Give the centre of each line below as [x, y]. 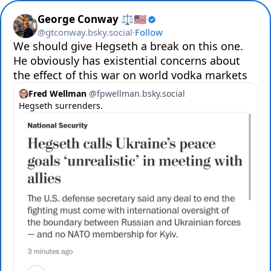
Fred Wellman [57, 93]
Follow [149, 32]
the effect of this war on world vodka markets [130, 75]
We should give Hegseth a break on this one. [128, 46]
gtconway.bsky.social [89, 32]
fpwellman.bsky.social [141, 93]
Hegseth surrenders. [61, 106]
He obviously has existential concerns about [127, 60]
